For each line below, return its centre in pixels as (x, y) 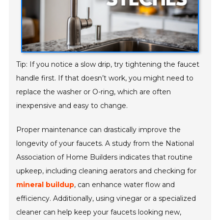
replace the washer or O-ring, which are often (94, 92)
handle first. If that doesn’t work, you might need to (105, 78)
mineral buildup (45, 185)
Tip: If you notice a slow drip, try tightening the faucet (108, 65)
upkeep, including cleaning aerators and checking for (107, 171)
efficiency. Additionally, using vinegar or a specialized (106, 199)
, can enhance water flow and (125, 185)
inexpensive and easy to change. (72, 106)
